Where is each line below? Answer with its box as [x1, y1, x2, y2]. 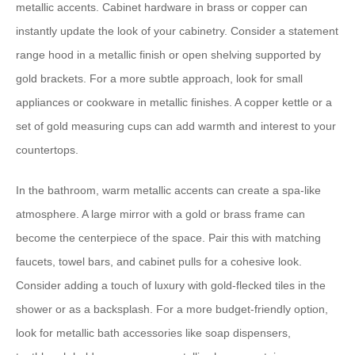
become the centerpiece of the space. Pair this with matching [16, 231, 321, 244]
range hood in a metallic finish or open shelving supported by [16, 48, 321, 61]
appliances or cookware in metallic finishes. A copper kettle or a [16, 96, 332, 109]
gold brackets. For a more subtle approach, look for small [16, 72, 303, 85]
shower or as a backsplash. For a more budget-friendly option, [16, 303, 328, 315]
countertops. [16, 143, 78, 156]
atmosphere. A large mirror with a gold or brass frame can [16, 208, 305, 220]
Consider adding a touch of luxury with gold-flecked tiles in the [16, 279, 326, 292]
